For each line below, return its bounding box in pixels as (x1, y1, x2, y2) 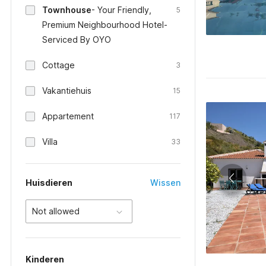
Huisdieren (26, 178, 72, 188)
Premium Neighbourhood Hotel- (42, 20, 167, 30)
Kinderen (26, 254, 64, 264)
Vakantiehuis (42, 85, 91, 96)
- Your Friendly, (91, 5, 151, 15)
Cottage (42, 60, 75, 70)
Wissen (150, 178, 180, 188)
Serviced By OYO (42, 34, 111, 45)
